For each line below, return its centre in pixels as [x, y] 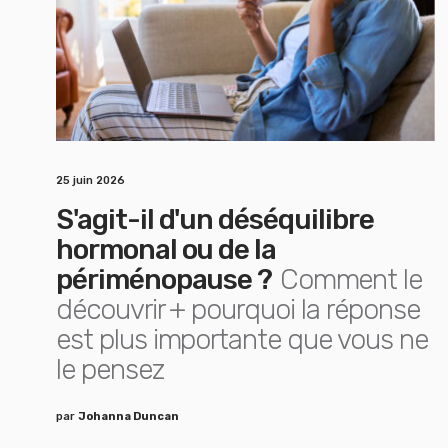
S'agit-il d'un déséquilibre [215, 219]
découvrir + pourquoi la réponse [238, 309]
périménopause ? [164, 279]
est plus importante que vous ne [242, 339]
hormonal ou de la [166, 249]
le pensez [110, 369]
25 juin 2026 [90, 180]
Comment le [351, 279]
